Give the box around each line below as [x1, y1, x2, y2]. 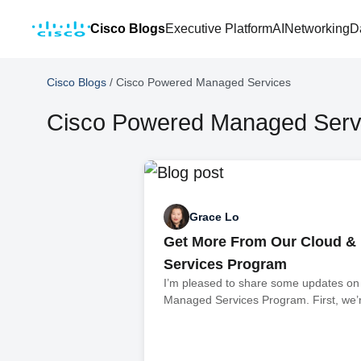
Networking [284, 22, 350, 35]
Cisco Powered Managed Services [116, 76, 291, 89]
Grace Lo [189, 210, 240, 223]
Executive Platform [165, 22, 272, 35]
